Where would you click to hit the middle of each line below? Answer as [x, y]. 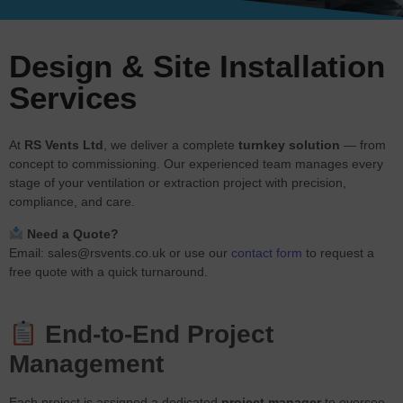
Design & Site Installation [197, 67]
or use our [198, 252]
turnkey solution [289, 145]
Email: [28, 252]
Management [86, 364]
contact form [267, 252]
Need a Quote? [72, 233]
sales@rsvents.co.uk [107, 252]
